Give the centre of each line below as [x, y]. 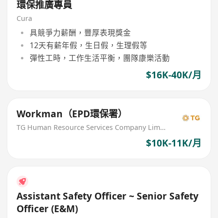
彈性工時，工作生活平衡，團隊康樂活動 [100, 58]
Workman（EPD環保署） [72, 114]
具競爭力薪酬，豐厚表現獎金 [80, 32]
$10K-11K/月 [173, 143]
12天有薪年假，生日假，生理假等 [88, 45]
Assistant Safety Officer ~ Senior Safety [108, 196]
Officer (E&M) [47, 209]
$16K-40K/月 [173, 75]
